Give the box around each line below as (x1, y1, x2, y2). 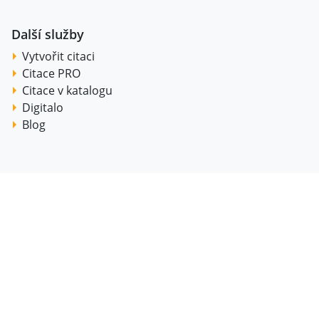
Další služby (11, 26, 84, 43)
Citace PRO (22, 66, 80, 81)
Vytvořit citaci (22, 48, 95, 64)
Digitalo (22, 100, 63, 115)
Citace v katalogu (22, 83, 113, 98)
